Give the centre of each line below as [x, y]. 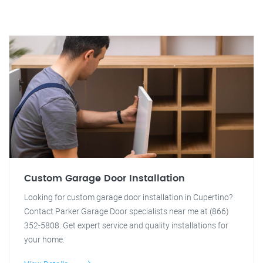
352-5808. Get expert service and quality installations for [126, 225]
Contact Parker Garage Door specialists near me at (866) [127, 211]
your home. [44, 239]
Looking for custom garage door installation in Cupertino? [128, 197]
